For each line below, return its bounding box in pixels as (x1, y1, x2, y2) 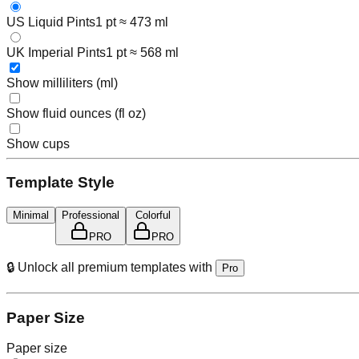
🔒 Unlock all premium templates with (6, 260, 212, 274)
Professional (62, 208, 119, 221)
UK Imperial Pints (6, 45, 106, 59)
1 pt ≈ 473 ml (95, 14, 168, 29)
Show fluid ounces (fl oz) (6, 106, 146, 120)
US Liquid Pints (6, 14, 95, 29)
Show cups (6, 136, 70, 151)
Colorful (135, 208, 171, 221)
